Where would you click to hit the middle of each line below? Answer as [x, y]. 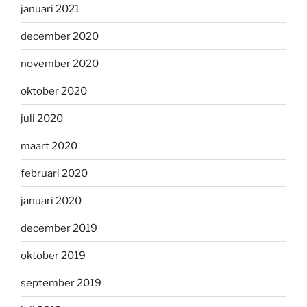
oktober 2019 [53, 255]
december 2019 [59, 228]
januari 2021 [50, 9]
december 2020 [60, 36]
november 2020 [60, 63]
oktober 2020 [54, 91]
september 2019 [61, 283]
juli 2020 [42, 118]
